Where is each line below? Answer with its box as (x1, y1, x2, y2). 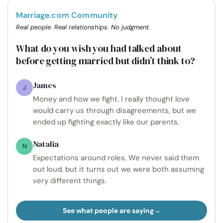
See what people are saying (62, 206, 154, 215)
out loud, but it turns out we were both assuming (33, 164, 204, 174)
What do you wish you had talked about (16, 41, 182, 55)
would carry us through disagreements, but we (33, 105, 196, 115)
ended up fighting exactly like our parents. (33, 116, 179, 127)
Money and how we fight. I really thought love (33, 94, 190, 104)
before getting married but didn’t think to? (16, 54, 195, 67)
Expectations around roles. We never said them (33, 152, 199, 163)
